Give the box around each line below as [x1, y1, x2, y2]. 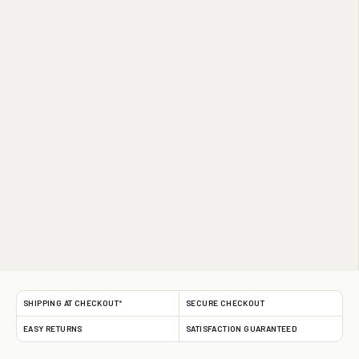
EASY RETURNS [23, 323, 83, 333]
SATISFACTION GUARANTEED [186, 323, 298, 333]
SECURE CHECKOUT [186, 297, 264, 308]
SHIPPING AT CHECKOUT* [23, 297, 123, 308]
